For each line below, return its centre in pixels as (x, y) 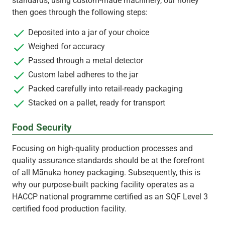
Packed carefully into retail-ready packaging (105, 88)
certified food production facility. (69, 208)
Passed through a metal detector (86, 60)
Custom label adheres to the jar (83, 74)
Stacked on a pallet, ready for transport (97, 102)
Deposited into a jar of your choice (89, 32)
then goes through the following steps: (80, 12)
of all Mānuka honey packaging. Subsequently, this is (106, 172)
